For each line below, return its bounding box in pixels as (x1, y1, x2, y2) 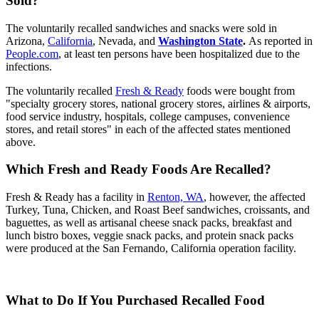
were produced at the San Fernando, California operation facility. (6, 241, 296, 254)
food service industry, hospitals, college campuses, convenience (6, 110, 290, 122)
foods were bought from (184, 84, 295, 97)
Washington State (158, 34, 243, 47)
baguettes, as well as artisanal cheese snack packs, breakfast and (6, 216, 292, 229)
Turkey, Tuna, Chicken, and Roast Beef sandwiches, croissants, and (6, 203, 310, 216)
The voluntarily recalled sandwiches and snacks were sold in (6, 21, 277, 34)
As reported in (249, 34, 313, 47)
